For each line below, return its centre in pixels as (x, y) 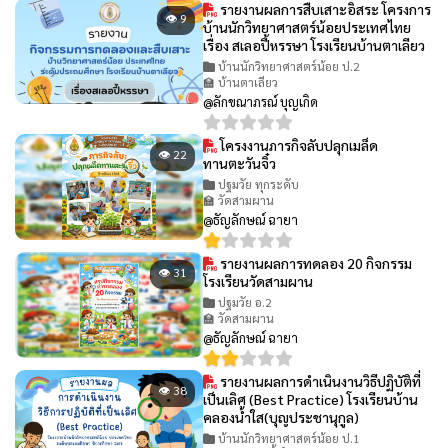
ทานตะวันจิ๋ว (240, 162)
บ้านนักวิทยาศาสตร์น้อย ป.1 (288, 437)
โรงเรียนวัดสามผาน (258, 280)
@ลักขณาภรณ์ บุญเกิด (261, 101)
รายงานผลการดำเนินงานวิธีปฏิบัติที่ (319, 380)
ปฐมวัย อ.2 (244, 301)
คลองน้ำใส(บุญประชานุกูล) (281, 416)
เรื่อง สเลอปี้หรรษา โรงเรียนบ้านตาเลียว (314, 44)
